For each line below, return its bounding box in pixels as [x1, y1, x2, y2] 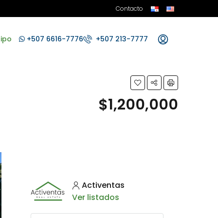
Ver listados [72, 192, 119, 203]
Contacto [116, 4, 143, 13]
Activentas [82, 180, 125, 191]
